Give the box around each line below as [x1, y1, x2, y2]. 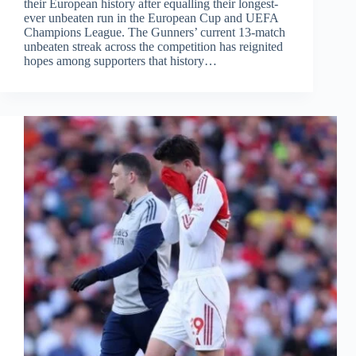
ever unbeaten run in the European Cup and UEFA [24, 11, 278, 25]
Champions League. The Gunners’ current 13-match [24, 25, 285, 40]
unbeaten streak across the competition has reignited [24, 40, 283, 54]
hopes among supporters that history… [24, 54, 217, 68]
